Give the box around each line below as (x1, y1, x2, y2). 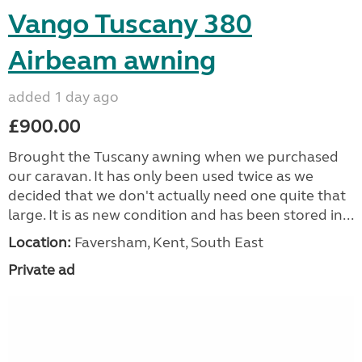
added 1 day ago (8, 88, 119, 107)
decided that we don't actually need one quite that (8, 187, 346, 205)
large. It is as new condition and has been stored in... (8, 206, 354, 225)
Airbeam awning (8, 44, 216, 78)
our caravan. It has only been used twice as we (8, 167, 314, 186)
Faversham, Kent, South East (71, 234, 263, 252)
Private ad (8, 261, 75, 280)
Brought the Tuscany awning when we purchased (8, 148, 339, 166)
